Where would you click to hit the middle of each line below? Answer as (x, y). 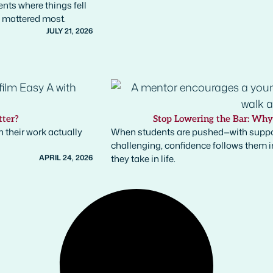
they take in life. (143, 159)
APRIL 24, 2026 (66, 158)
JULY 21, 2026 (69, 31)
